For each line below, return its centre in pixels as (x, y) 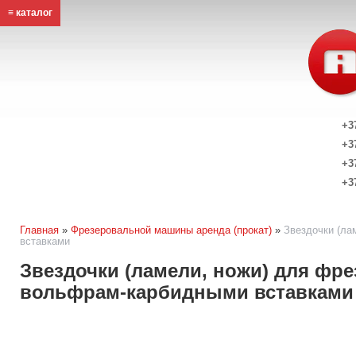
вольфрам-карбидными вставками (187, 292)
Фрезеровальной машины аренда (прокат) (171, 230)
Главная (39, 230)
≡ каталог (30, 13)
